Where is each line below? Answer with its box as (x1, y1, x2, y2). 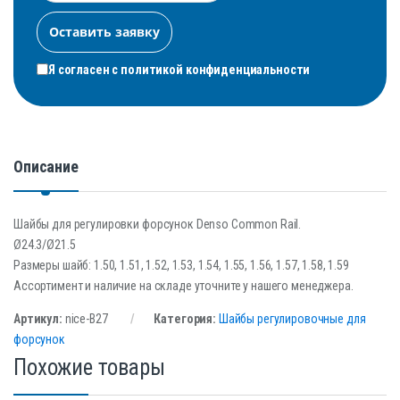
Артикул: (13, 311, 65, 326)
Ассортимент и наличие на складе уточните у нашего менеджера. (13, 278, 354, 293)
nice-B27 (64, 311, 108, 326)
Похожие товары (13, 354, 166, 380)
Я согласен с (48, 62, 121, 77)
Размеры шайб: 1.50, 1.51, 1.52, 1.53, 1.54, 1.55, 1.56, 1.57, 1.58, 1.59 (13, 257, 349, 272)
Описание (13, 156, 79, 176)
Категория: (154, 311, 219, 326)
